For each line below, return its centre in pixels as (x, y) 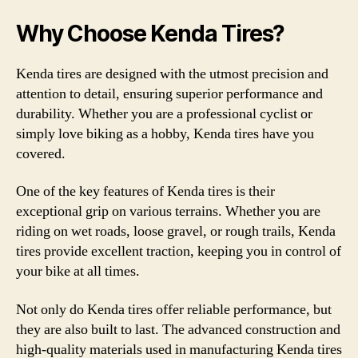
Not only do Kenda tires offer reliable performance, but (174, 309)
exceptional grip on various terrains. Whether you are (168, 211)
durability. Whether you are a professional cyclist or (164, 113)
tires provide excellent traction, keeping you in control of (179, 251)
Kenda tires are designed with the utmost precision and (172, 74)
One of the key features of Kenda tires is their (145, 191)
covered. (41, 153)
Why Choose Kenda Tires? (151, 33)
